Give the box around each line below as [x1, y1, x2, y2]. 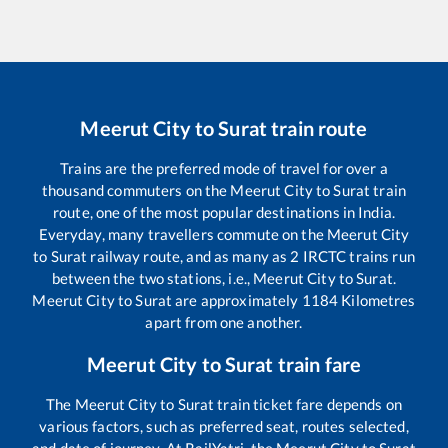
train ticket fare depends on [214, 395, 402, 414]
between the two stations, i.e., [52, 269, 254, 288]
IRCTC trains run [299, 247, 415, 266]
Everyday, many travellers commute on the [38, 225, 327, 244]
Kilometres [338, 291, 416, 310]
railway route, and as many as [87, 247, 291, 266]
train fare [273, 352, 362, 377]
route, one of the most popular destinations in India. [53, 203, 395, 222]
